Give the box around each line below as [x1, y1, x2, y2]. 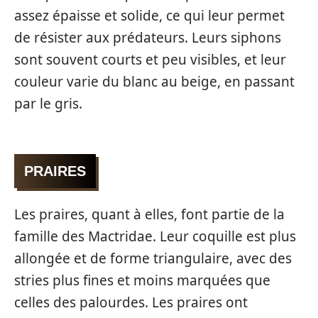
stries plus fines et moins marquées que [14, 271, 270, 290]
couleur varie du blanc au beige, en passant [14, 72, 295, 91]
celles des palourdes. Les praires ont [14, 293, 248, 312]
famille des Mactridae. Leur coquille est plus [14, 227, 296, 246]
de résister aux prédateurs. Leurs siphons [14, 28, 281, 47]
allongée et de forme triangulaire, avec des [14, 249, 292, 268]
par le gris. [14, 94, 82, 113]
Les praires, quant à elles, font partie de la [14, 205, 285, 224]
